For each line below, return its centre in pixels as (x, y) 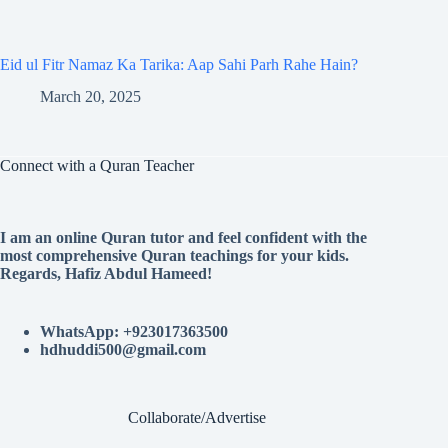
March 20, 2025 (90, 97)
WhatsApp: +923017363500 (134, 332)
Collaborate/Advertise (197, 418)
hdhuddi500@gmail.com (123, 350)
